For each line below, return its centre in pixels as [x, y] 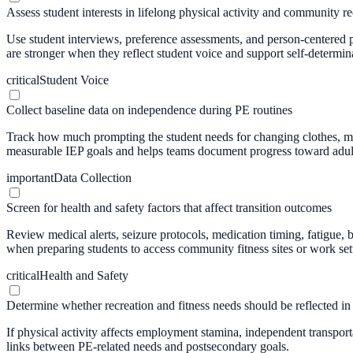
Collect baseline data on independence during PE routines [149, 110]
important [30, 177]
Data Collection [93, 177]
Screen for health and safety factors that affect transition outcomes [169, 207]
